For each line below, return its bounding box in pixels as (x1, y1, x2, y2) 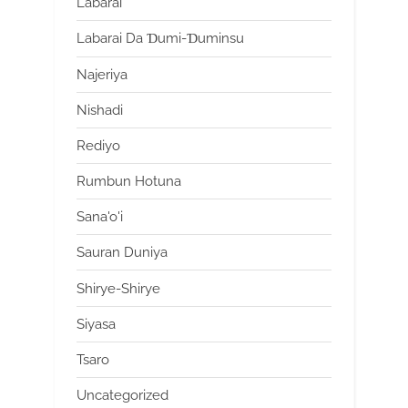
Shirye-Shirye (76, 280, 160, 297)
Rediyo (76, 137, 120, 154)
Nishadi (76, 101, 123, 118)
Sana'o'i (76, 209, 123, 226)
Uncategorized (76, 387, 168, 404)
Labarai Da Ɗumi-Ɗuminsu (76, 30, 244, 47)
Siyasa (76, 315, 116, 332)
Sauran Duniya (76, 244, 168, 261)
